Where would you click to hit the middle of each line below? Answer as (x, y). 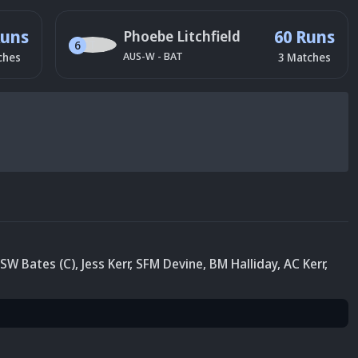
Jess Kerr (105, 263)
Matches (309, 57)
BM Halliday (243, 263)
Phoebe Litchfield (182, 36)
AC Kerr (304, 263)
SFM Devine (169, 263)
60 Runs (304, 36)
